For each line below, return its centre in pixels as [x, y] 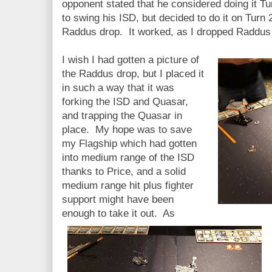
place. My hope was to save [127, 129]
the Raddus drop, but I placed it [133, 73]
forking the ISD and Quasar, [125, 101]
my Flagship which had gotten [129, 143]
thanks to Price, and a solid [124, 171]
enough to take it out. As [118, 213]
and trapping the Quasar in [122, 115]
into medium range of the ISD [128, 157]
